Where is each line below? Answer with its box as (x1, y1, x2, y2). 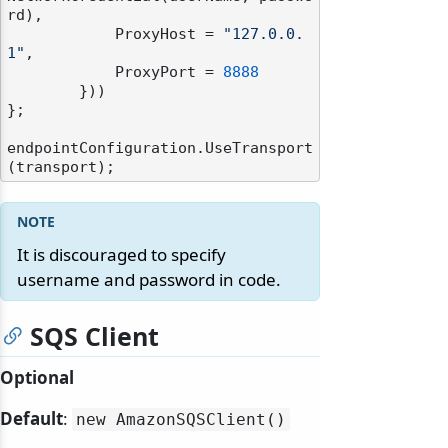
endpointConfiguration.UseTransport (7, 140, 313, 157)
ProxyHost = (115, 26, 223, 43)
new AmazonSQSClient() (76, 410, 286, 430)
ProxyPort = (115, 64, 223, 81)
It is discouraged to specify (17, 243, 226, 267)
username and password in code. (17, 268, 281, 292)
